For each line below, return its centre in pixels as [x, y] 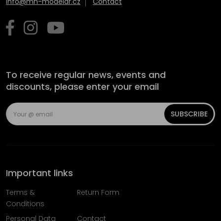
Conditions [25, 204]
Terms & [20, 192]
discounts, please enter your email [82, 87]
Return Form [98, 192]
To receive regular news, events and [86, 75]
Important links [39, 173]
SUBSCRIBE [189, 114]
